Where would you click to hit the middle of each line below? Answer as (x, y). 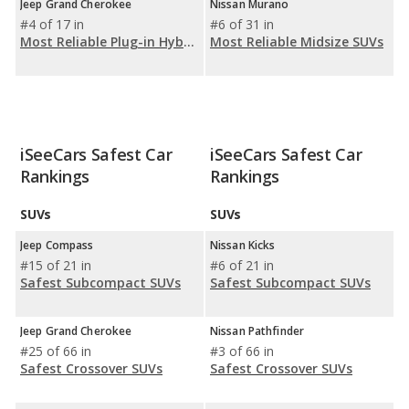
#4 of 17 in (52, 24)
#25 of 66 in (56, 351)
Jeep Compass (57, 245)
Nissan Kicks (243, 245)
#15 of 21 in (56, 265)
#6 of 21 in (242, 265)
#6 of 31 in (242, 24)
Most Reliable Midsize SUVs (297, 42)
